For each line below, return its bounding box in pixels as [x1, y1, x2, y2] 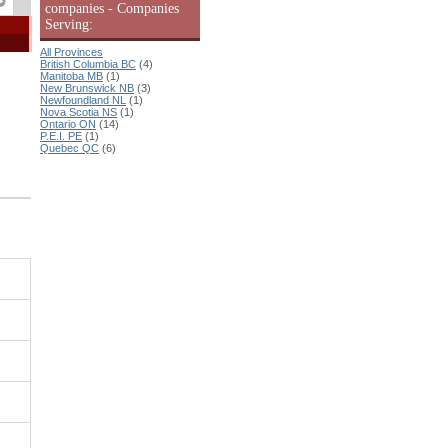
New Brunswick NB [40, 82, 134, 94]
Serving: [45, 17, 93, 32]
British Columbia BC [40, 58, 136, 70]
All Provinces [40, 46, 103, 58]
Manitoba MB [40, 70, 103, 82]
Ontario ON [40, 118, 96, 130]
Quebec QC [40, 142, 99, 154]
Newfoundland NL [40, 94, 126, 106]
